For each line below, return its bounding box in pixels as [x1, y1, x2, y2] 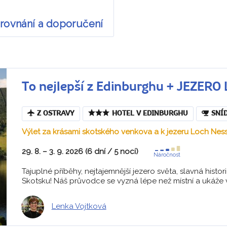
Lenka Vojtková [51, 202, 106, 211]
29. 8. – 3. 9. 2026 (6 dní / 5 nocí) [21, 146, 138, 156]
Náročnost [153, 151, 180, 158]
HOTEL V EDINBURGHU [111, 110, 188, 117]
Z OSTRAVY [36, 110, 74, 117]
